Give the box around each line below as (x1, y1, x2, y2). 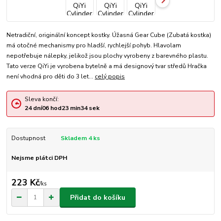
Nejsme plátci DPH (11, 153, 67, 162)
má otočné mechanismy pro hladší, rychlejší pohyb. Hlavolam (6, 41, 182, 50)
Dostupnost (11, 134, 45, 142)
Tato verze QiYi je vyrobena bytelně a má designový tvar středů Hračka (6, 62, 207, 71)
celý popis (95, 73, 125, 81)
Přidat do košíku (70, 192, 125, 202)
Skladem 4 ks (60, 134, 100, 142)
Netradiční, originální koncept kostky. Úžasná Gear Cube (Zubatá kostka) (6, 31, 212, 39)
